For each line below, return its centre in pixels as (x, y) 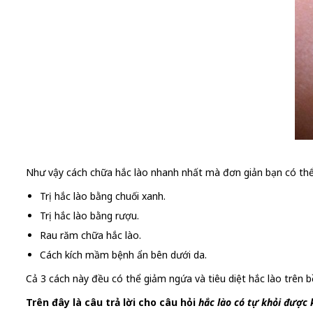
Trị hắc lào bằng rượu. (89, 216)
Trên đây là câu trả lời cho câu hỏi (112, 303)
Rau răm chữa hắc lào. (90, 235)
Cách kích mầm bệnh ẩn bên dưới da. (123, 255)
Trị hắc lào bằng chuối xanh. (103, 196)
